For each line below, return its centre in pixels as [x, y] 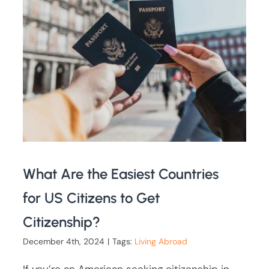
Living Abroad [161, 242]
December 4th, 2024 [64, 242]
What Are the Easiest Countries [121, 174]
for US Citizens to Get [92, 198]
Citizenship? [62, 222]
